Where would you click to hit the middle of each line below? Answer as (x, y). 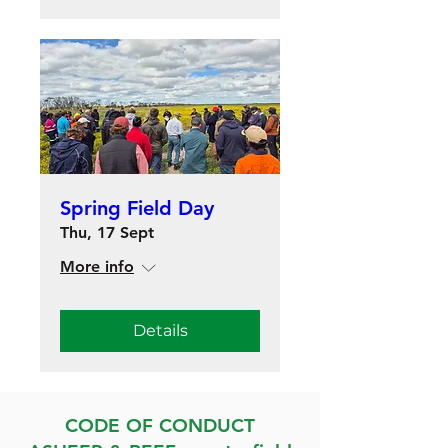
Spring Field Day (137, 208)
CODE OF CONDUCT (160, 425)
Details (160, 330)
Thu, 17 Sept (107, 232)
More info (97, 266)
